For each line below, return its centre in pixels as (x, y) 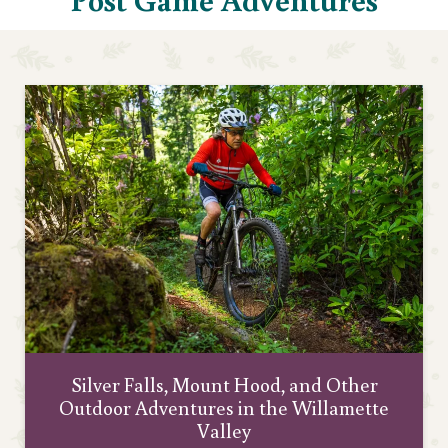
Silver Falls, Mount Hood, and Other (224, 383)
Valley (224, 429)
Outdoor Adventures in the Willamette (224, 406)
